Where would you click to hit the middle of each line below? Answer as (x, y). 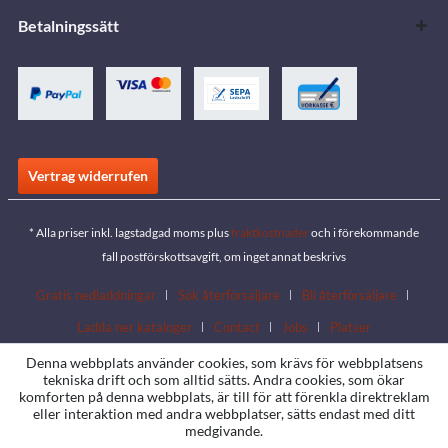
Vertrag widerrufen (88, 175)
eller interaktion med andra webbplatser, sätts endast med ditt (224, 413)
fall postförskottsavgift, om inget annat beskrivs (224, 256)
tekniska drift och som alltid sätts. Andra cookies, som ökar (224, 379)
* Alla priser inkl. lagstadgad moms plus (130, 232)
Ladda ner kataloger (134, 326)
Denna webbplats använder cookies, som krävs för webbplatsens (224, 362)
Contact (237, 326)
